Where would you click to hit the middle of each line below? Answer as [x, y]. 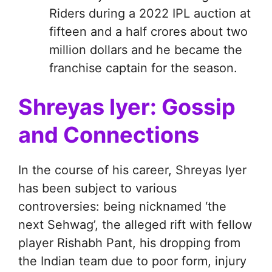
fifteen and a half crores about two [148, 32]
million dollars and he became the [146, 50]
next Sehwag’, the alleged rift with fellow [135, 224]
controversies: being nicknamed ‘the [122, 206]
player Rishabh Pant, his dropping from [129, 243]
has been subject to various [97, 188]
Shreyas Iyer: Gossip [127, 107]
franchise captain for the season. [143, 68]
